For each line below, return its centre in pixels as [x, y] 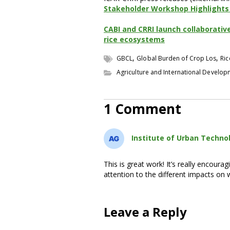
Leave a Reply [145, 212]
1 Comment [142, 109]
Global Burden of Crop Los [177, 58]
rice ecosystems [134, 39]
